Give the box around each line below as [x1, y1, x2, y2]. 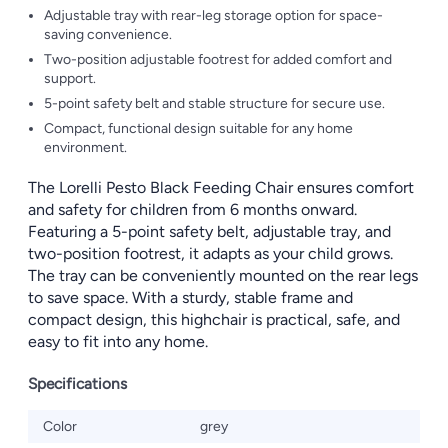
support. [44, 70, 96, 87]
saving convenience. [44, 26, 172, 43]
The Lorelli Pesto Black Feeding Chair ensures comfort [28, 178, 414, 197]
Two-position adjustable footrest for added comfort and [44, 51, 392, 68]
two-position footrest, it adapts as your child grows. [28, 244, 393, 263]
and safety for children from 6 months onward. [28, 200, 357, 219]
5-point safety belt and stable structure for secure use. [44, 95, 385, 112]
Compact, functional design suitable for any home [44, 120, 353, 137]
